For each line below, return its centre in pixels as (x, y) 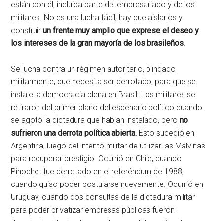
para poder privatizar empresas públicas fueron (93, 210)
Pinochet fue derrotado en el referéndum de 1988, (97, 171)
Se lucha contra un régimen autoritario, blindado (93, 69)
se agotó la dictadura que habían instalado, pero (95, 120)
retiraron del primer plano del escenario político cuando (107, 107)
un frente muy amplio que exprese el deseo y (120, 30)
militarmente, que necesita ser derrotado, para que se (104, 81)
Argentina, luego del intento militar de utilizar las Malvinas (108, 146)
